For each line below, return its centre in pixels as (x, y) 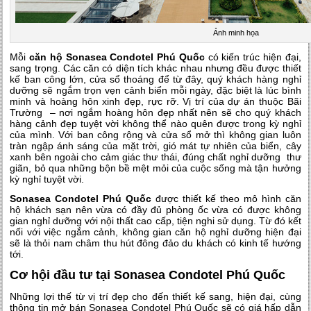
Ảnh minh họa (236, 33)
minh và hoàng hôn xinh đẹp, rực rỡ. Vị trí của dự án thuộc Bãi (155, 102)
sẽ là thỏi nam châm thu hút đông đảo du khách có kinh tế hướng (155, 243)
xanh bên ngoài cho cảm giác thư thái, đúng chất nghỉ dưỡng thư (155, 157)
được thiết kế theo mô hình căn (226, 199)
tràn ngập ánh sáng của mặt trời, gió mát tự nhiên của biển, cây (155, 146)
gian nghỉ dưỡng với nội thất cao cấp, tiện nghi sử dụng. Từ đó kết (155, 221)
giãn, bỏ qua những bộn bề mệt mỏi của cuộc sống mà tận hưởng (155, 168)
